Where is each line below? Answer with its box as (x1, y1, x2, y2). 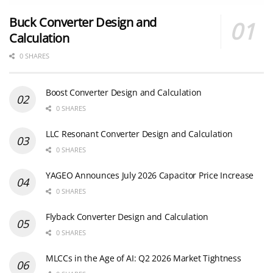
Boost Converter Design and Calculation (46, 86, 202, 98)
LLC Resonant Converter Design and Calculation (46, 127, 233, 140)
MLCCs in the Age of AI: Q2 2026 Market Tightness (46, 252, 241, 264)
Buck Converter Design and (9, 13, 157, 30)
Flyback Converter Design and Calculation (46, 210, 208, 222)
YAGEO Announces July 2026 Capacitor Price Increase (46, 169, 253, 181)
